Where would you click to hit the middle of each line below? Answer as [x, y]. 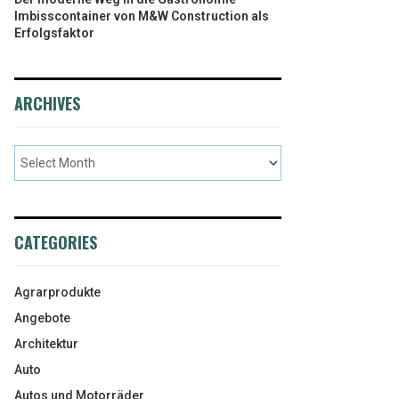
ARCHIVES [47, 103]
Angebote [42, 318]
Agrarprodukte [57, 292]
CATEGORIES [56, 242]
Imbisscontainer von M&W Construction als [142, 16]
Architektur [46, 344]
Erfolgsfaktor [54, 33]
